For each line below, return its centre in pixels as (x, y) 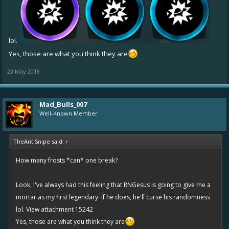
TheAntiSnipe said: (39, 141)
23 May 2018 (24, 71)
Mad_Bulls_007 (63, 104)
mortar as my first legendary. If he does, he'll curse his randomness (113, 197)
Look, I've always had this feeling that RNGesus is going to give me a (113, 185)
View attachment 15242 (60, 209)
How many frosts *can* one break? (67, 160)
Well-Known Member (68, 113)
